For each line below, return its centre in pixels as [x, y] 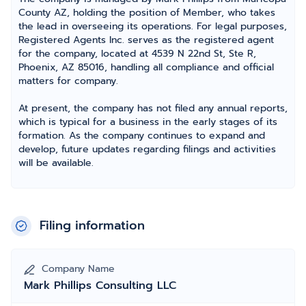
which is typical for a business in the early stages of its [148, 122]
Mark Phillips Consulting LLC [100, 286]
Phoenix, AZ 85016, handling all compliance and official [146, 67]
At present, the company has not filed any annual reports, [153, 108]
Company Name [78, 269]
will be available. [56, 163]
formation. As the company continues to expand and [142, 136]
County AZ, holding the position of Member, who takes [147, 13]
